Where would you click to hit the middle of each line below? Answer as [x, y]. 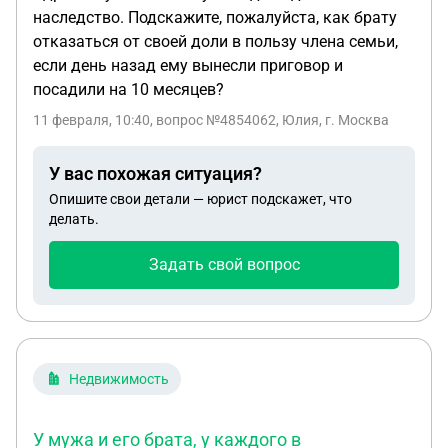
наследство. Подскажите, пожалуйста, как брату [215, 17]
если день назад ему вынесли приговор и [188, 65]
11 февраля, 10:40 [91, 120]
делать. [74, 219]
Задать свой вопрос [224, 264]
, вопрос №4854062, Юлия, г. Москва [269, 120]
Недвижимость [119, 379]
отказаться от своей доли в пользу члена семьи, [215, 41]
